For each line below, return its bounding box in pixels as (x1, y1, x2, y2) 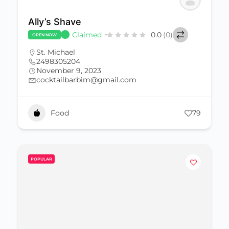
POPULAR (31, 156, 52, 162)
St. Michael (36, 48, 75, 57)
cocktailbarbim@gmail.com (36, 75, 136, 84)
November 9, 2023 (36, 66, 101, 75)
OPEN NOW (32, 32, 57, 37)
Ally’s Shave (28, 16, 81, 27)
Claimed (72, 30, 102, 39)
